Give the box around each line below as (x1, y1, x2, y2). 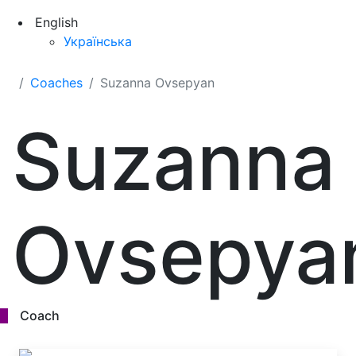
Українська (64, 33, 132, 49)
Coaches (30, 75, 83, 91)
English (35, 14, 78, 30)
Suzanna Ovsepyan (100, 75, 215, 91)
